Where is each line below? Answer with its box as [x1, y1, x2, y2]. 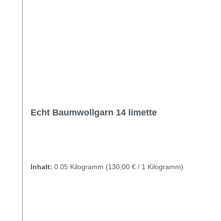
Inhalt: [31, 163, 54, 171]
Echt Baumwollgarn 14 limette [31, 108, 157, 118]
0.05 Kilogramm [54, 163, 106, 171]
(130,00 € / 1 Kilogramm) [106, 163, 184, 171]
